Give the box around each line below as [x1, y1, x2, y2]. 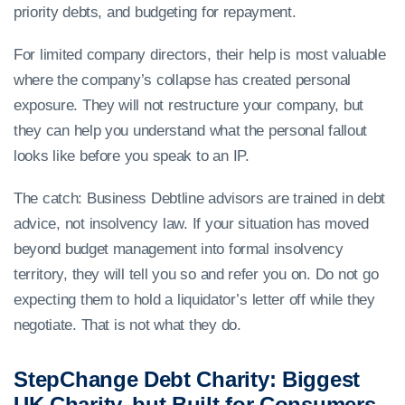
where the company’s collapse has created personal [14, 71, 351, 89]
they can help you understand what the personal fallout [14, 122, 367, 140]
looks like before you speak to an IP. [14, 147, 250, 165]
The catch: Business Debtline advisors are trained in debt [14, 190, 385, 208]
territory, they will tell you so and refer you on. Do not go [14, 266, 379, 284]
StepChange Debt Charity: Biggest [14, 367, 361, 392]
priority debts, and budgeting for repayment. [14, 4, 297, 22]
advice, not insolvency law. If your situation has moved [14, 215, 369, 233]
